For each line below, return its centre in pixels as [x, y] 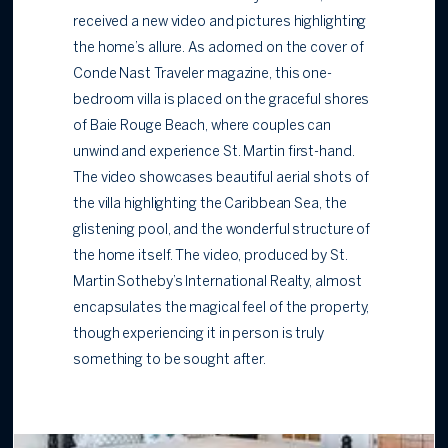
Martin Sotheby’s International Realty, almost [217, 283]
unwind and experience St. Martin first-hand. [214, 153]
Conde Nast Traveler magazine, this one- [203, 75]
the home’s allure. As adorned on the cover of [218, 49]
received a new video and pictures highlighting [220, 23]
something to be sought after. [170, 361]
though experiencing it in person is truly [198, 335]
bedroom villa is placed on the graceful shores [221, 101]
